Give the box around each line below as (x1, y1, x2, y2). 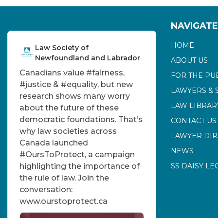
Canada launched (19, 138, 88, 147)
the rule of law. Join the (19, 173, 109, 182)
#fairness (86, 68, 123, 77)
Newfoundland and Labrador (35, 53, 140, 62)
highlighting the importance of (19, 161, 140, 171)
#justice (19, 79, 51, 89)
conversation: (19, 184, 73, 194)
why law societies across (19, 126, 117, 136)
